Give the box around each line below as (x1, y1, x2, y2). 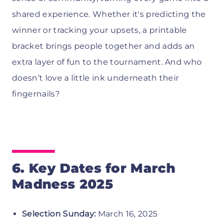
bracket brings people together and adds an (12, 41, 195, 51)
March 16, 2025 (98, 209, 158, 219)
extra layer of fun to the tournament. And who (12, 57, 202, 67)
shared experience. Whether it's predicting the (12, 9, 206, 19)
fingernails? (12, 89, 60, 99)
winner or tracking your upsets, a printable (12, 25, 187, 35)
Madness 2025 (12, 176, 113, 192)
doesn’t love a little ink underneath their (12, 73, 179, 83)
